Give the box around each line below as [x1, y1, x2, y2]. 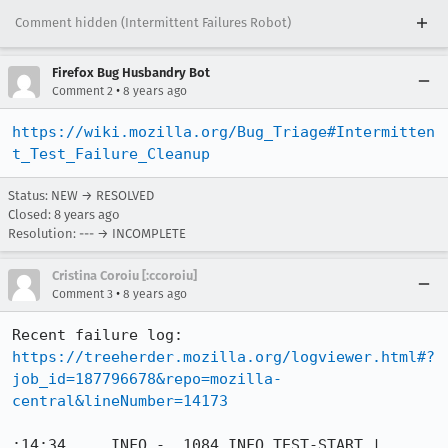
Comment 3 [52, 287, 113, 301]
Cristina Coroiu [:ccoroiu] [52, 268, 197, 283]
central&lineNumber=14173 [12, 392, 228, 410]
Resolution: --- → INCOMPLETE [8, 226, 186, 241]
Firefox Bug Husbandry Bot [52, 65, 210, 80]
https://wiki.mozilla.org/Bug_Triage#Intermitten [12, 123, 435, 141]
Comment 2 [52, 84, 113, 98]
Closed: [8, 207, 54, 222]
